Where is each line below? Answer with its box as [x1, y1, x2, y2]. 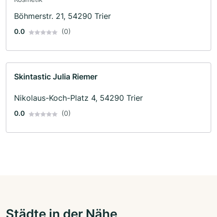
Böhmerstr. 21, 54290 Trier [14, 11, 111, 21]
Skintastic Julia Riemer [14, 72, 97, 82]
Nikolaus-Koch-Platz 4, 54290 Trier [14, 93, 143, 103]
